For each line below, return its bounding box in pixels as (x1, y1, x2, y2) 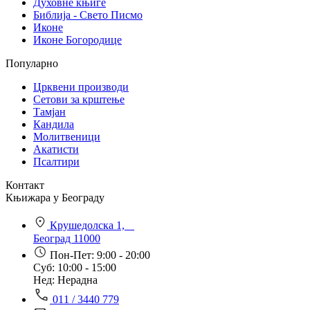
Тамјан (33, 105, 66, 118)
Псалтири (33, 155, 80, 167)
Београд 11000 (33, 232, 100, 244)
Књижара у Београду (6, 191, 104, 203)
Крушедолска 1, (50, 219, 134, 231)
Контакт (6, 179, 44, 191)
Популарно (6, 57, 58, 69)
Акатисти (33, 143, 79, 155)
